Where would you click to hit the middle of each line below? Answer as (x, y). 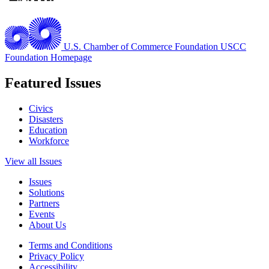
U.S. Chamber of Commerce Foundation (141, 46)
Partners (44, 203)
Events (42, 214)
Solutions (47, 192)
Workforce (49, 141)
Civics (41, 108)
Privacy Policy (56, 256)
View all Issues (33, 161)
